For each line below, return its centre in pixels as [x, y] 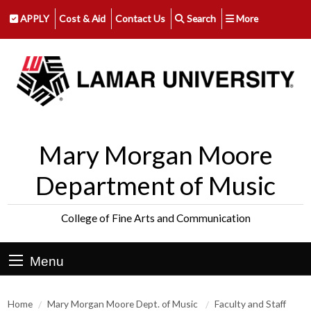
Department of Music [155, 185]
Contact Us [140, 18]
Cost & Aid [82, 18]
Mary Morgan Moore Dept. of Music [123, 303]
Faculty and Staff [250, 303]
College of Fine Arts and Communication [155, 218]
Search [200, 18]
